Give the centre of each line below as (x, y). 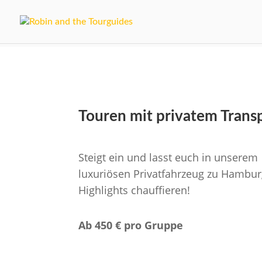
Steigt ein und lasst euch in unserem (168, 158)
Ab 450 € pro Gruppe (131, 225)
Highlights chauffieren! (135, 190)
